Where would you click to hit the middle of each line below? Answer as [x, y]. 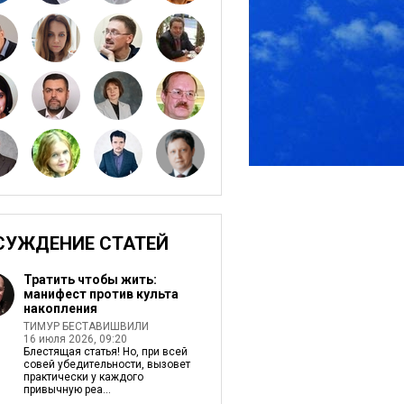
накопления [60, 308]
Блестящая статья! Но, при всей [105, 352]
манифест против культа [101, 294]
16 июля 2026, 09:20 [75, 339]
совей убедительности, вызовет [106, 364]
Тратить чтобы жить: [90, 280]
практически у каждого [84, 377]
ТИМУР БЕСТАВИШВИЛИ [86, 326]
